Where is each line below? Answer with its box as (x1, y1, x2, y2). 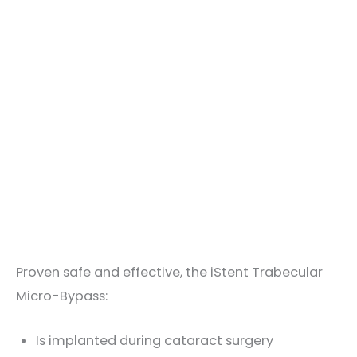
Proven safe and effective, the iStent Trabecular (16, 262, 323, 281)
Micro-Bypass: (16, 286, 108, 305)
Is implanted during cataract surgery (35, 331, 273, 350)
